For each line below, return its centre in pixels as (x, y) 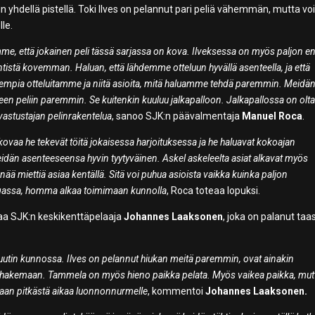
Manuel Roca (272, 116)
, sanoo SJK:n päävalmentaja (177, 116)
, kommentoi (177, 291)
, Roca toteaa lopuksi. (214, 191)
